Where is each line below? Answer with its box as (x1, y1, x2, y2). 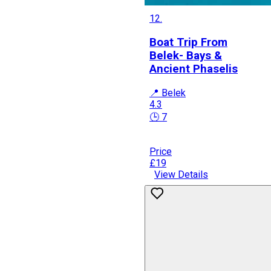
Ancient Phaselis (149, 62, 238, 76)
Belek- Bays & (149, 48, 222, 62)
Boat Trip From (149, 35, 227, 49)
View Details (154, 168, 208, 180)
